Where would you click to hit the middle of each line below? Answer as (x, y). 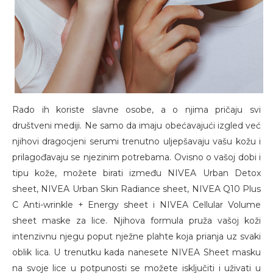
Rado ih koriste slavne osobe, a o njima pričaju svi (136, 110)
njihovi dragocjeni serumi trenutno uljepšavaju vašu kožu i (136, 142)
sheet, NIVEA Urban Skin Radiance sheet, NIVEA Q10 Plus (136, 189)
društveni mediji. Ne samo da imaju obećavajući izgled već (136, 126)
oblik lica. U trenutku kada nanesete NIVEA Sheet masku (136, 253)
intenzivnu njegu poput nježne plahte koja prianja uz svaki (136, 237)
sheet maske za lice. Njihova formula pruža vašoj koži (136, 221)
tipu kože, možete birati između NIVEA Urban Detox (136, 173)
